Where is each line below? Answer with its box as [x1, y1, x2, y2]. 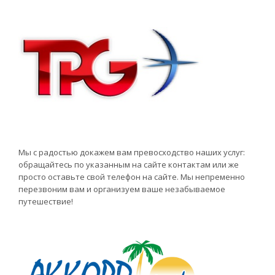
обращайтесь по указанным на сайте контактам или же [18, 158, 239, 170]
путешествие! [18, 195, 73, 207]
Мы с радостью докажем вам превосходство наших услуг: [18, 146, 245, 158]
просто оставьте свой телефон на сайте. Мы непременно [18, 171, 245, 182]
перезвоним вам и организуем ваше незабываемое [18, 183, 225, 195]
